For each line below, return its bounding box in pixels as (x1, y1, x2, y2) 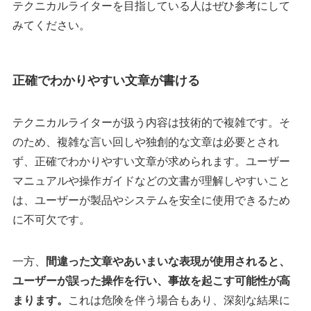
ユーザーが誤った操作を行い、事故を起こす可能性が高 (12, 275, 290, 287)
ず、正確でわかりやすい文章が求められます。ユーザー (12, 155, 290, 168)
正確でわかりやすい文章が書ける (12, 74, 200, 88)
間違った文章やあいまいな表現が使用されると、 (45, 255, 290, 268)
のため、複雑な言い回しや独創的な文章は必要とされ (12, 136, 279, 149)
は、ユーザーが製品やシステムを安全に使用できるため (12, 194, 290, 207)
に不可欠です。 (12, 214, 90, 226)
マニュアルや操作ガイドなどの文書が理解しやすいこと (12, 175, 290, 187)
